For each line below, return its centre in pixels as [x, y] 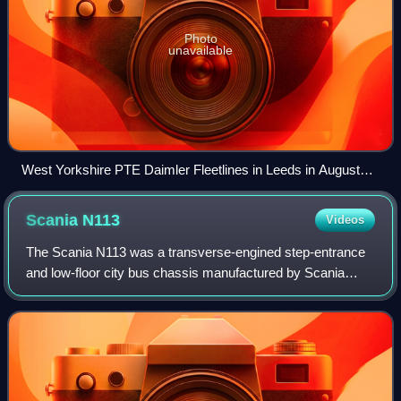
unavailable [200, 50]
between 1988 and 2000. [98, 294]
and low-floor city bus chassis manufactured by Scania [186, 273]
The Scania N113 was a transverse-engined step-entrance [196, 252]
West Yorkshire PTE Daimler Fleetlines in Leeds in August [191, 170]
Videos [345, 220]
